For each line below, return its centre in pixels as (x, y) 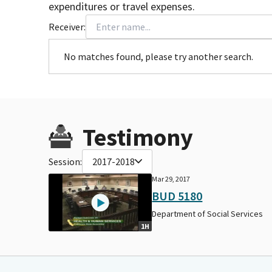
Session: (65, 161)
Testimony (138, 137)
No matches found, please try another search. (158, 56)
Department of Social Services (208, 213)
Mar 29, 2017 (171, 178)
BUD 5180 (177, 195)
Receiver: (67, 26)
